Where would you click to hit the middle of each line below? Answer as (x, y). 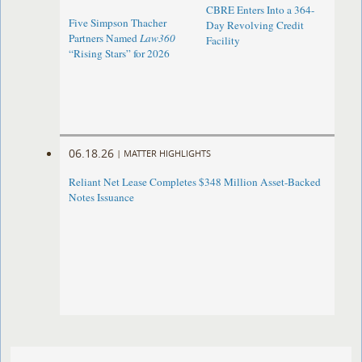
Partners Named (105, 38)
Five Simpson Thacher (118, 23)
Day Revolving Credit (255, 25)
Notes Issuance (102, 198)
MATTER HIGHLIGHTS (168, 153)
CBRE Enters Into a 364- (260, 10)
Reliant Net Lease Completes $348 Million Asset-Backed (195, 182)
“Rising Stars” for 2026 (120, 54)
